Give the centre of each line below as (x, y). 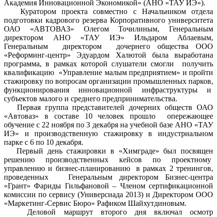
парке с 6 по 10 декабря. (44, 142)
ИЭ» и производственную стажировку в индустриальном (108, 134)
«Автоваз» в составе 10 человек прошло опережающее (108, 116)
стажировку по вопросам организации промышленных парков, (108, 81)
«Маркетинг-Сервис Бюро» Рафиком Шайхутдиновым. (95, 203)
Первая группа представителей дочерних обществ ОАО (108, 108)
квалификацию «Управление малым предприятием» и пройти (108, 73)
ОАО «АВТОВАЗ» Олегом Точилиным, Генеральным (108, 29)
